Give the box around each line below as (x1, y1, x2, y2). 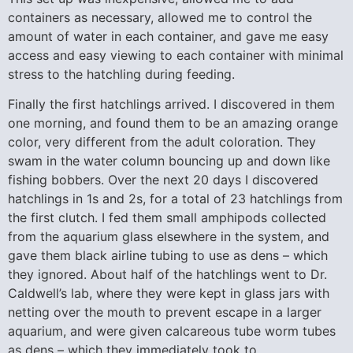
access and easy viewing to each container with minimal (8, 47, 344, 64)
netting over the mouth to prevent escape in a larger (8, 304, 321, 321)
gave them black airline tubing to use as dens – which (8, 247, 328, 264)
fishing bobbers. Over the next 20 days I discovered (8, 172, 318, 188)
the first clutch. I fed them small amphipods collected (8, 210, 326, 226)
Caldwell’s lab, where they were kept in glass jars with (8, 285, 329, 302)
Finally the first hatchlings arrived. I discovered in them (8, 96, 335, 113)
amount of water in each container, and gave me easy (8, 28, 329, 45)
